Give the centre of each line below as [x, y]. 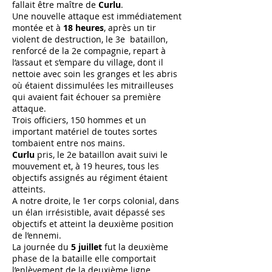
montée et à [38, 28]
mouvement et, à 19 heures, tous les [86, 166]
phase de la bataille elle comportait [84, 258]
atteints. [29, 189]
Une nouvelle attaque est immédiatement [97, 16]
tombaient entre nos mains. [69, 143]
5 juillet [87, 247]
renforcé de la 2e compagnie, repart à [89, 51]
